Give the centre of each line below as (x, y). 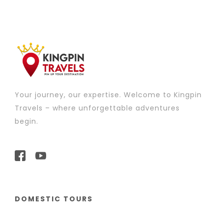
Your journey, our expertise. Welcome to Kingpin (108, 95)
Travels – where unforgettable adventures (97, 108)
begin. (27, 122)
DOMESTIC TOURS (54, 199)
